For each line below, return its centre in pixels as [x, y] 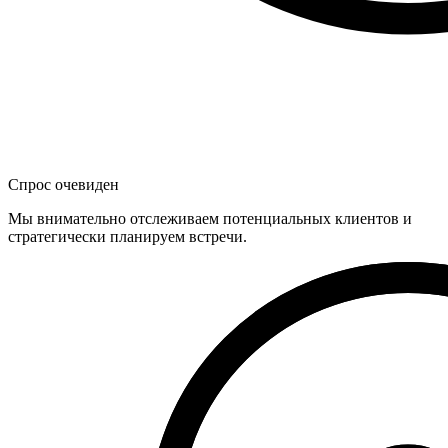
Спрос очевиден [63, 185]
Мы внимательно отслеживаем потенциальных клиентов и [210, 219]
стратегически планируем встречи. [127, 237]
